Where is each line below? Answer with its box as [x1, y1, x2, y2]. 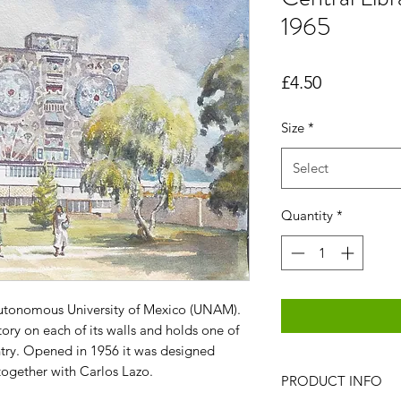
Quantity [281, 207, 333, 225]
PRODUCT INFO [281, 371, 382, 389]
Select [293, 159, 328, 177]
